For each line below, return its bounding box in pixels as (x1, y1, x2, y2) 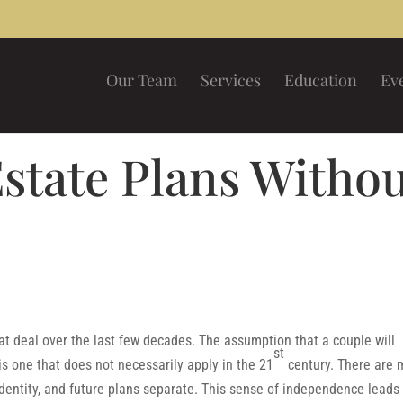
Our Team (105, 69, 177, 91)
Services (200, 69, 261, 91)
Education (283, 69, 357, 91)
